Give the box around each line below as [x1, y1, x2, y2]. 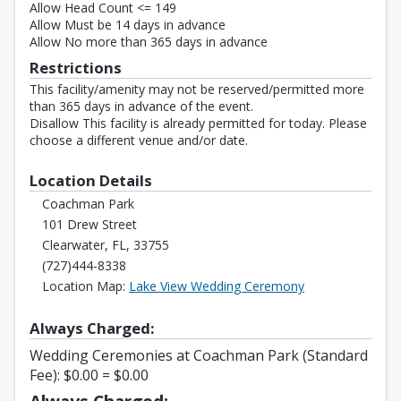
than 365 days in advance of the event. [30, 97, 253, 115]
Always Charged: [30, 317, 158, 338]
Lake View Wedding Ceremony [129, 277, 304, 294]
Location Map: [42, 277, 129, 294]
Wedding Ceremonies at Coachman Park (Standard [30, 345, 368, 365]
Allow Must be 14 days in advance [30, 15, 226, 33]
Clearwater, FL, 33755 [42, 235, 169, 253]
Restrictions [30, 56, 125, 78]
